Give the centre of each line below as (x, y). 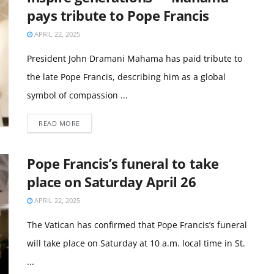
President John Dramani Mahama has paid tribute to (135, 58)
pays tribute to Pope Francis (118, 15)
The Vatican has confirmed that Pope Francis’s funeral (137, 225)
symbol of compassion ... (77, 95)
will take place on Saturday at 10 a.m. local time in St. (136, 243)
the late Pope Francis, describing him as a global (126, 77)
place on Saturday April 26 (112, 182)
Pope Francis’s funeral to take (123, 163)
